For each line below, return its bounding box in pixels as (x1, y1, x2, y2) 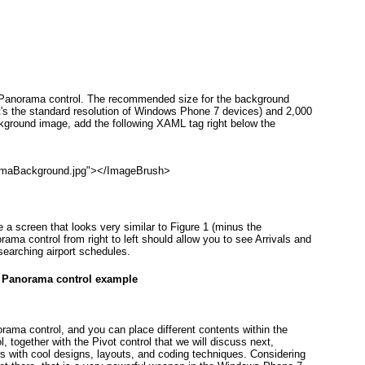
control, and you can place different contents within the (26, 323, 288, 336)
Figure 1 (170, 221, 209, 234)
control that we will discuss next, (117, 335, 274, 348)
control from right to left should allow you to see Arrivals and (25, 233, 311, 246)
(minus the (209, 221, 262, 234)
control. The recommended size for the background (46, 93, 289, 106)
